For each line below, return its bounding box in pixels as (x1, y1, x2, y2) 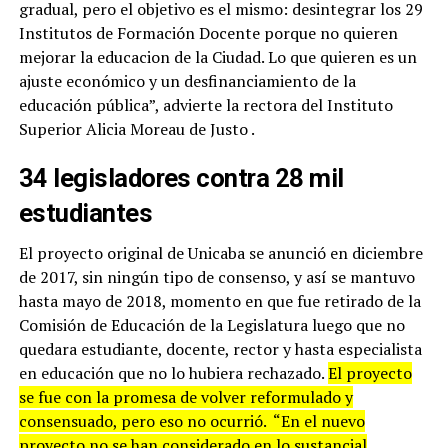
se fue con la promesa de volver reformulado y (18, 385, 353, 408)
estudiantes (18, 197, 153, 228)
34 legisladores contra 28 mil (18, 162, 344, 193)
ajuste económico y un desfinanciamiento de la (18, 69, 356, 92)
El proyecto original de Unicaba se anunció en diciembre (18, 241, 423, 264)
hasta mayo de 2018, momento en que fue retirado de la (18, 289, 421, 312)
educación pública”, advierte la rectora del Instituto (18, 93, 393, 116)
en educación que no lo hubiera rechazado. (18, 361, 328, 384)
